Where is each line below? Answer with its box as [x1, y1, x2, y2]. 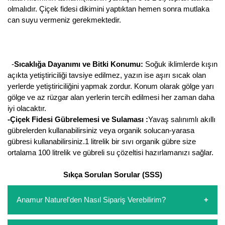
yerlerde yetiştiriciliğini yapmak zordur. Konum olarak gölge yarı [8, 82, 214, 91]
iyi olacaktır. [8, 104, 46, 113]
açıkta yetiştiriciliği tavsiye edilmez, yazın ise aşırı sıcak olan [8, 71, 206, 80]
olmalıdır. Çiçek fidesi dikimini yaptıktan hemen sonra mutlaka [8, 5, 209, 14]
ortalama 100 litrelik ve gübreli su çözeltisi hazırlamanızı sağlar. [8, 148, 213, 157]
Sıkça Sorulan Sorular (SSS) [63, 170, 162, 179]
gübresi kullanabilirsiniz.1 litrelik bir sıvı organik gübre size [8, 137, 196, 146]
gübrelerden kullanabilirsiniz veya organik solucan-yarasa [8, 126, 194, 135]
